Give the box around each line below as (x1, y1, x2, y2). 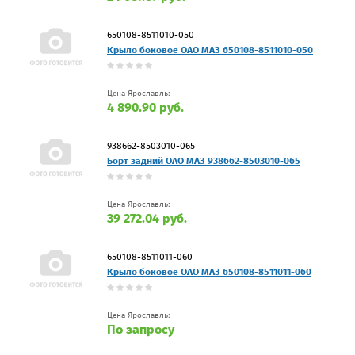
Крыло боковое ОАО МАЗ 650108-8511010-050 (107, 44, 313, 55)
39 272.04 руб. (107, 210, 187, 226)
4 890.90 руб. (107, 99, 184, 115)
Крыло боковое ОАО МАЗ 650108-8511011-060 (107, 265, 311, 277)
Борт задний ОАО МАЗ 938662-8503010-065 (107, 155, 300, 166)
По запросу (107, 321, 174, 337)
